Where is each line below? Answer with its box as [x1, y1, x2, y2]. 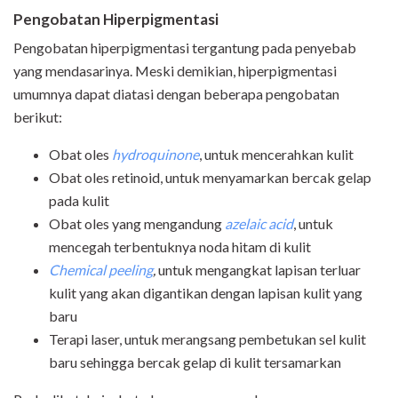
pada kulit [49, 192, 109, 210]
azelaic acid [225, 215, 293, 233]
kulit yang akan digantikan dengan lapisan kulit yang [49, 284, 362, 302]
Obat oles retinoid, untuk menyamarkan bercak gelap [49, 169, 371, 187]
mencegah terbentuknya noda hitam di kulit [49, 238, 311, 256]
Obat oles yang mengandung [49, 215, 225, 233]
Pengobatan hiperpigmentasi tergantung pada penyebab [13, 39, 356, 57]
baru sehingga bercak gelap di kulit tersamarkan [49, 354, 341, 371]
